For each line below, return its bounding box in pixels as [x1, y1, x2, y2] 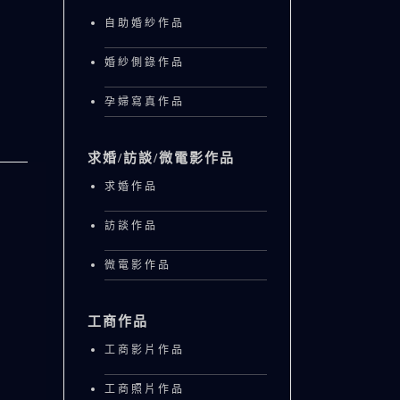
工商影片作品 [104, 344, 185, 356]
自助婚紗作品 [104, 17, 185, 29]
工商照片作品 [104, 383, 185, 396]
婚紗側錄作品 [104, 56, 185, 69]
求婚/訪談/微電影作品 [87, 151, 235, 165]
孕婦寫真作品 [104, 96, 185, 108]
